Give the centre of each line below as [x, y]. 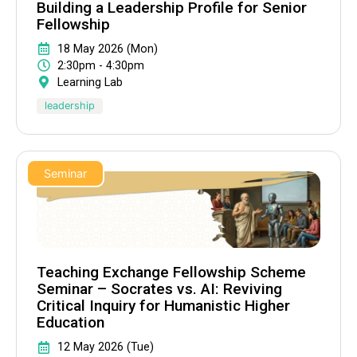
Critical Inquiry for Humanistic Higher [163, 306]
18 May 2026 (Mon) [108, 49]
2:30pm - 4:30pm [101, 65]
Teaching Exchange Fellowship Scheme [171, 273]
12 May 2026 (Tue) [106, 347]
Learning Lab [90, 82]
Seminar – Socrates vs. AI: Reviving [159, 289]
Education [71, 323]
